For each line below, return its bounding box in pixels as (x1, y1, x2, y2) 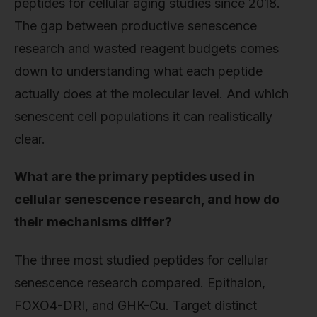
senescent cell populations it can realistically (14, 108, 272, 124)
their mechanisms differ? (14, 214, 172, 230)
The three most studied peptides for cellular (14, 252, 268, 267)
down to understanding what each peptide (14, 63, 263, 79)
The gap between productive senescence (14, 18, 257, 33)
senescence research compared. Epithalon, (14, 275, 265, 290)
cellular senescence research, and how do (14, 192, 279, 207)
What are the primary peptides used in (14, 169, 255, 185)
